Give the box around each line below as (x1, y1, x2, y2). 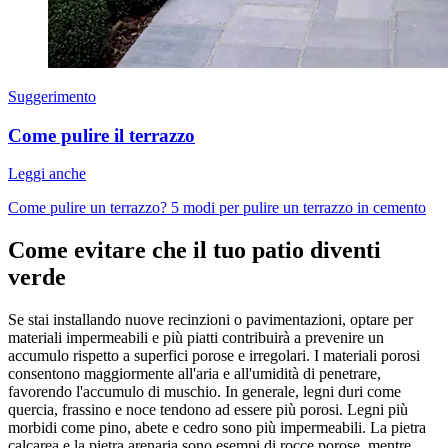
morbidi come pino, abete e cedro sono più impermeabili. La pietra (8, 419, 426, 437)
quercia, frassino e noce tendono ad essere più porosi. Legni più (8, 401, 408, 419)
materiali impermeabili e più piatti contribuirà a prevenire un (8, 329, 384, 347)
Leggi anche (8, 165, 86, 183)
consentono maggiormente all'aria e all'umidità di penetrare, (8, 365, 381, 383)
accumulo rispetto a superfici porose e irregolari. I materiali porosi (8, 347, 420, 365)
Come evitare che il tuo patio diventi (8, 237, 381, 264)
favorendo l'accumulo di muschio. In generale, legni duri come (8, 383, 401, 401)
